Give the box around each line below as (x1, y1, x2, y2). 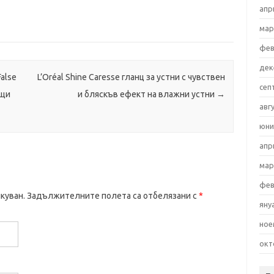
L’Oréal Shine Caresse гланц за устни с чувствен (37, 72, 225, 83)
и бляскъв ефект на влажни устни (77, 89, 217, 100)
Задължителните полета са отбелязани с (24, 191, 199, 201)
